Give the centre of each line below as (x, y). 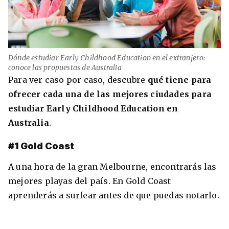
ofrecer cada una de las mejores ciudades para (110, 94)
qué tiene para (179, 79)
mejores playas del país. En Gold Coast (90, 181)
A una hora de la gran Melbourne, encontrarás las (112, 167)
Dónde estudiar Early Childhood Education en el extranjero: (107, 58)
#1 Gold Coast (41, 146)
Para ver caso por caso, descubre (78, 79)
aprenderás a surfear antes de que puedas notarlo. (114, 196)
